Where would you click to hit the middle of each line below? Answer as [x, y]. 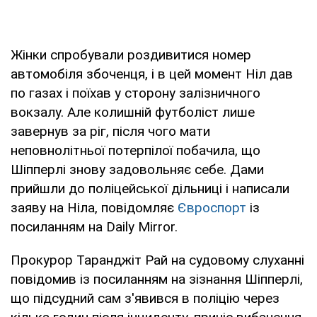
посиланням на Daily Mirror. [94, 226]
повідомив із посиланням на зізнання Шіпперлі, [157, 279]
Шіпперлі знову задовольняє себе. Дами [137, 169]
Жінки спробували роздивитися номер [131, 54]
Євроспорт [212, 207]
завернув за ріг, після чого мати [110, 131]
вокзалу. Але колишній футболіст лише [133, 112]
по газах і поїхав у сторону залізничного [136, 93]
